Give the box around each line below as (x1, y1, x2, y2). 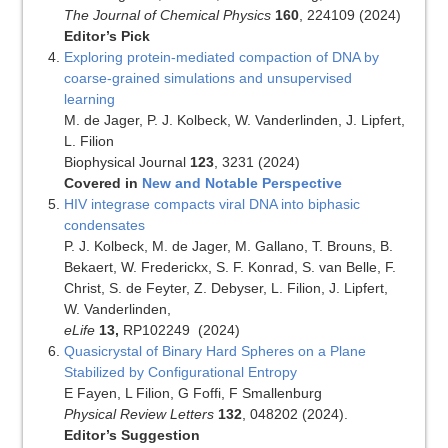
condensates (63, 217, 145, 234)
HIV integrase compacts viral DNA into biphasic (63, 196, 360, 213)
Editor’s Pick (63, 28, 150, 45)
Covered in (63, 175, 142, 192)
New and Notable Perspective (141, 175, 342, 192)
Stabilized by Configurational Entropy (63, 364, 297, 381)
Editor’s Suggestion (63, 427, 200, 444)
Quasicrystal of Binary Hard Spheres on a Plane (63, 343, 366, 360)
